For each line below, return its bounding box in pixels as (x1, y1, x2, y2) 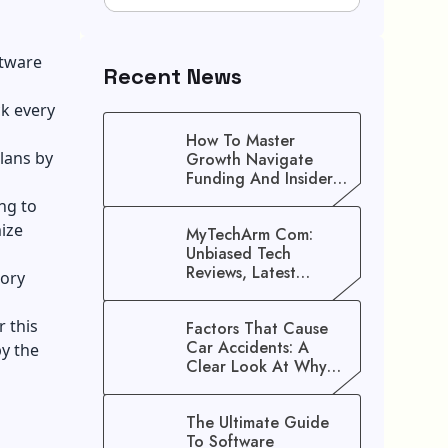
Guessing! (186, 205, 257, 229)
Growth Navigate (186, 148, 313, 172)
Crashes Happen (186, 374, 304, 398)
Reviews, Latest (186, 261, 296, 285)
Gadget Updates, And (186, 280, 347, 304)
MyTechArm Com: (186, 223, 313, 247)
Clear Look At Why (186, 355, 327, 379)
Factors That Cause (186, 317, 328, 341)
